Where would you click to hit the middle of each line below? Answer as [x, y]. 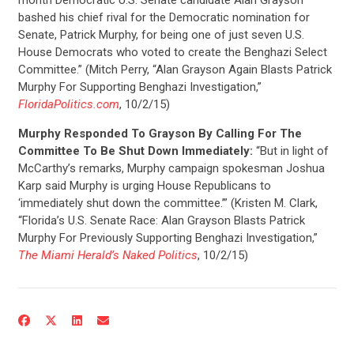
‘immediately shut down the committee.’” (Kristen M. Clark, [168, 203]
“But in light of [290, 151]
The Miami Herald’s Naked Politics [107, 255]
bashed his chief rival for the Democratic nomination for [164, 17]
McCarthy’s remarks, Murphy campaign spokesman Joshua [171, 168]
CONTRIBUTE [177, 235]
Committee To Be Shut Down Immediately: [135, 151]
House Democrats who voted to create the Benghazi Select [172, 52]
